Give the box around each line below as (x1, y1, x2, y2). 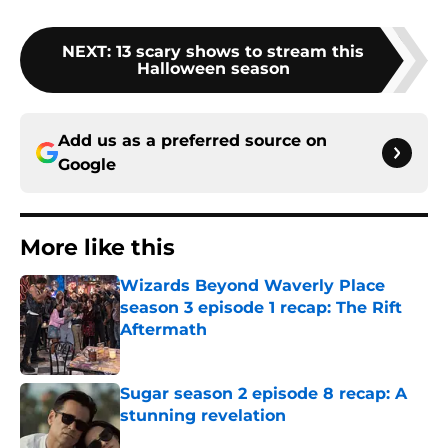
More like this (20, 234, 175, 262)
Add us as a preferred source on (58, 131, 327, 151)
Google (58, 155, 116, 175)
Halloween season (136, 59, 290, 79)
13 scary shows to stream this (116, 42, 364, 62)
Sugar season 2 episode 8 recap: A (120, 384, 407, 404)
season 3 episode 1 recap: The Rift (120, 298, 402, 318)
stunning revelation (120, 406, 286, 426)
